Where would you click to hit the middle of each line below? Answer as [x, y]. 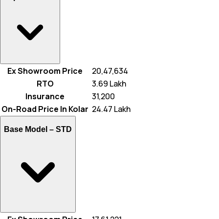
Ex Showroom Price [45, 71]
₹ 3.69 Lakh [108, 84]
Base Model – [30, 130]
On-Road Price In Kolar [45, 109]
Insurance [45, 97]
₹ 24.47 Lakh [110, 109]
